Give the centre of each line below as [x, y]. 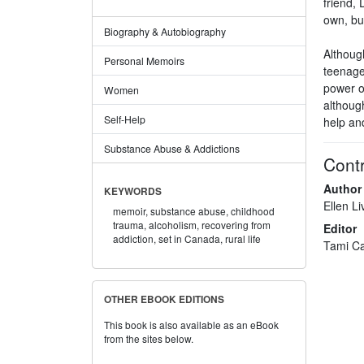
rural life [243, 238]
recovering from [236, 224]
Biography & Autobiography [165, 31]
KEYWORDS [132, 191]
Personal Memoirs [144, 60]
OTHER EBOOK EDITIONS [164, 299]
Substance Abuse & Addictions [171, 148]
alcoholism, [174, 224]
